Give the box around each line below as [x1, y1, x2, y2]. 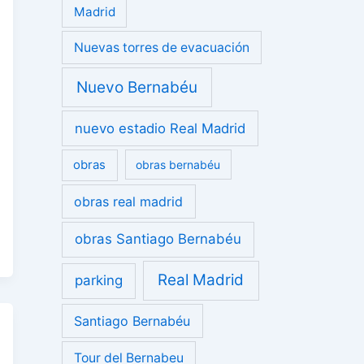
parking [75, 272, 123, 289]
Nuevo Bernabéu [76, 77, 198, 97]
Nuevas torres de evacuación [74, 40, 250, 56]
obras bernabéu [136, 158, 221, 172]
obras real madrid [74, 193, 184, 210]
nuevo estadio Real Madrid [75, 119, 246, 136]
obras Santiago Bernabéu [75, 231, 242, 248]
